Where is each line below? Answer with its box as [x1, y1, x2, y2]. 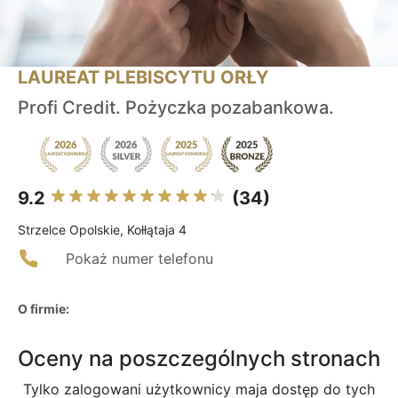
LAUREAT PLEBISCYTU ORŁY [18, 67, 268, 89]
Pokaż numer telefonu [66, 250, 213, 268]
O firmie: [18, 301, 69, 317]
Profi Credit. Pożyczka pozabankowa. [18, 97, 334, 119]
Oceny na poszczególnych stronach [18, 346, 380, 372]
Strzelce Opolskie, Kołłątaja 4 [18, 222, 187, 238]
